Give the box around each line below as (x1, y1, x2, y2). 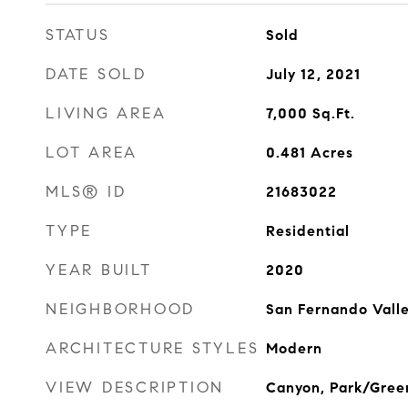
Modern (265, 340, 322, 357)
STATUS (46, 25, 110, 45)
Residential (265, 222, 350, 240)
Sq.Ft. (311, 105, 355, 122)
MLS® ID (46, 182, 127, 201)
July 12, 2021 (265, 66, 361, 83)
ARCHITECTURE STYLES (46, 339, 260, 358)
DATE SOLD (46, 65, 147, 84)
